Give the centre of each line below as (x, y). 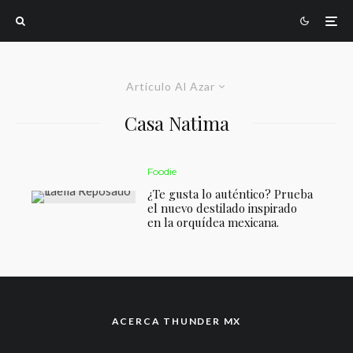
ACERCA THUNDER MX (176, 321)
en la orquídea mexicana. (214, 222)
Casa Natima (176, 123)
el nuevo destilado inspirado (223, 208)
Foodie (162, 171)
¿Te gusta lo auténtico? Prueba (230, 194)
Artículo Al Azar (171, 86)
